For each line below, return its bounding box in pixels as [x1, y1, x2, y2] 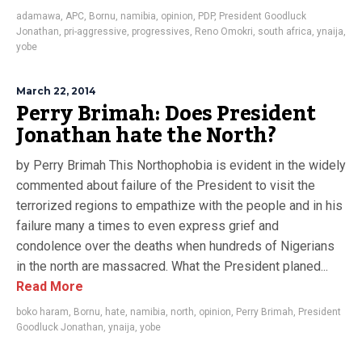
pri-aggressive [64, 26, 127, 37]
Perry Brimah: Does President [16, 94, 316, 134]
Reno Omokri [195, 26, 253, 37]
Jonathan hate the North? [16, 116, 276, 156]
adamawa [16, 11, 61, 22]
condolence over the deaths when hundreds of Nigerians [16, 238, 335, 254]
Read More [16, 279, 83, 294]
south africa [258, 26, 312, 37]
